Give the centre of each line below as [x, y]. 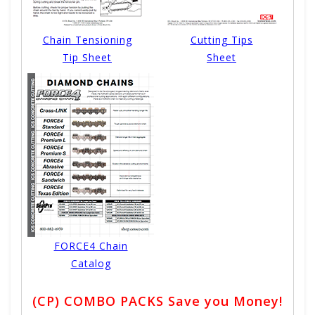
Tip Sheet [87, 58]
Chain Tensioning [87, 40]
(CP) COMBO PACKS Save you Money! [157, 301]
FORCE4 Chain [91, 246]
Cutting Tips [221, 40]
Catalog [91, 264]
